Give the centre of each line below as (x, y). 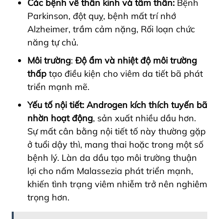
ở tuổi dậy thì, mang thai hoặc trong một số (115, 144)
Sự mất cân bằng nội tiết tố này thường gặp (117, 131)
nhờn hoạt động (60, 118)
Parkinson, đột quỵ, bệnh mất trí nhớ (102, 16)
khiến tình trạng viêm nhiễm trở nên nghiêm (117, 184)
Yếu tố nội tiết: (56, 105)
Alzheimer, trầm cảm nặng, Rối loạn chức (111, 29)
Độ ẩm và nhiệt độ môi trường (136, 60)
